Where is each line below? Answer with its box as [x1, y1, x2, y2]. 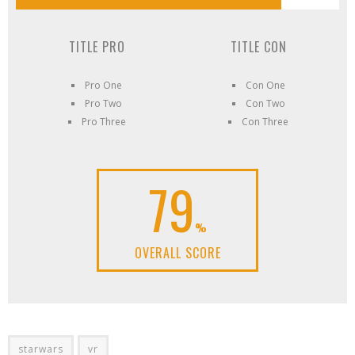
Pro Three [81, 115, 126, 128]
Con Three [242, 115, 288, 128]
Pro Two [85, 97, 122, 110]
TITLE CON [230, 37, 287, 56]
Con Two [245, 97, 285, 110]
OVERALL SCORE [134, 243, 221, 262]
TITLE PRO [68, 37, 125, 56]
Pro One [85, 78, 122, 92]
